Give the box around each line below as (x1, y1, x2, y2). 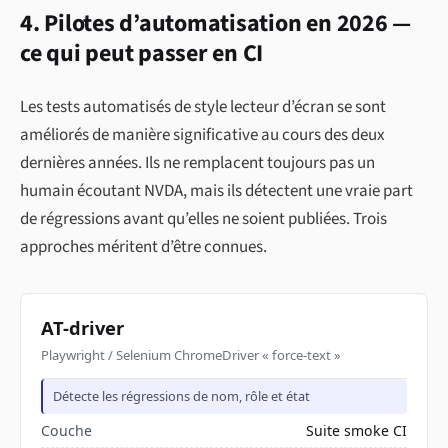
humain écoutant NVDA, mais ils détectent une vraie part (20, 179, 413, 204)
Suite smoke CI (306, 420, 407, 440)
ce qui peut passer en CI (20, 36, 264, 72)
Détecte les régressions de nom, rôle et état (53, 387, 311, 406)
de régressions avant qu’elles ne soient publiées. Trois (20, 207, 387, 232)
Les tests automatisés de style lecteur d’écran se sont (20, 95, 386, 120)
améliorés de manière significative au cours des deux (20, 123, 385, 148)
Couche (41, 420, 92, 440)
